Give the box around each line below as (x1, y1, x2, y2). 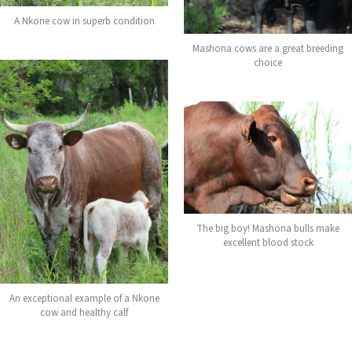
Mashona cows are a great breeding (192, 42, 343, 57)
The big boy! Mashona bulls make (196, 221, 339, 236)
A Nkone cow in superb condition (13, 13, 155, 28)
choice (254, 56, 282, 71)
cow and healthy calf (40, 305, 128, 320)
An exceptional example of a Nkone (9, 291, 159, 306)
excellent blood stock (222, 235, 313, 250)
